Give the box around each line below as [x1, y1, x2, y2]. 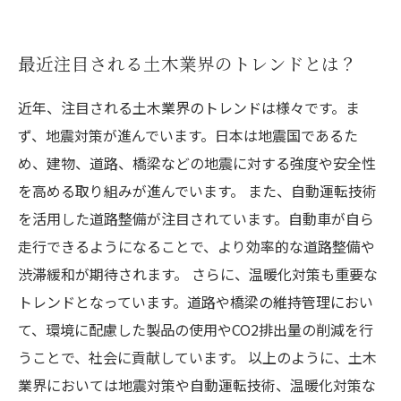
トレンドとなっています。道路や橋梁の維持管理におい [18, 291, 373, 312]
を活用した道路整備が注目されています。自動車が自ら [18, 208, 374, 229]
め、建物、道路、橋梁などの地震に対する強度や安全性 [18, 152, 376, 174]
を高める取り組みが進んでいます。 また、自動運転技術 [18, 180, 377, 201]
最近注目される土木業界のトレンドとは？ [18, 51, 358, 76]
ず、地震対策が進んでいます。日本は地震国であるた [18, 124, 358, 146]
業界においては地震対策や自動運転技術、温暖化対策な [18, 374, 376, 396]
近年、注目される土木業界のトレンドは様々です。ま [18, 97, 360, 118]
